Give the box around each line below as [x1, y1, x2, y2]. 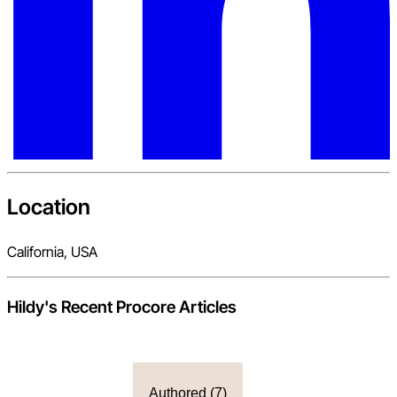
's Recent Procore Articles [44, 296, 237, 317]
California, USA [7, 242, 97, 261]
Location [7, 194, 90, 221]
